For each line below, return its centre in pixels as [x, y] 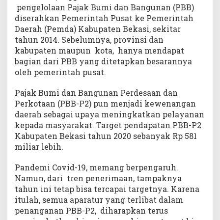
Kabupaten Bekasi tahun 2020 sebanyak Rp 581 [106, 136]
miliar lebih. [39, 147]
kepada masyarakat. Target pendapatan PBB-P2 [108, 125]
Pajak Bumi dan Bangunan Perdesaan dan [96, 93]
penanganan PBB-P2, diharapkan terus [91, 211]
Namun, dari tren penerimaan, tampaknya [98, 178]
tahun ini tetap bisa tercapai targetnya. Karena [107, 189]
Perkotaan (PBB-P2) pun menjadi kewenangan [105, 104]
